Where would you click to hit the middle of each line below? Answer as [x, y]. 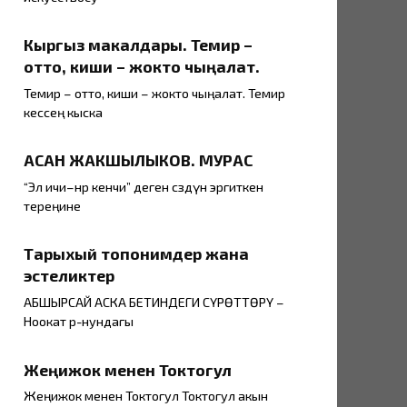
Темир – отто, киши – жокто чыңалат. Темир [154, 94]
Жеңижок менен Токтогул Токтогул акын [146, 396]
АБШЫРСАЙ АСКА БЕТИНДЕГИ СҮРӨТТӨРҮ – [154, 303]
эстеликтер [69, 276]
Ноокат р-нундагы [79, 322]
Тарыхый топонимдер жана [136, 254]
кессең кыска [63, 113]
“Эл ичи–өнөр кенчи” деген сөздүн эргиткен [144, 187]
